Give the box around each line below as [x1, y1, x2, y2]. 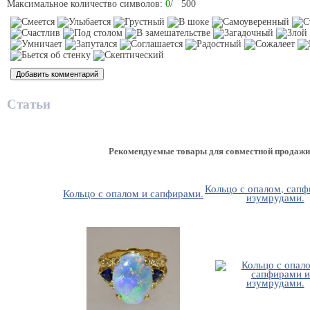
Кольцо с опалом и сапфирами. [63, 186, 203, 200]
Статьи [7, 97, 51, 112]
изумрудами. [246, 190, 304, 204]
